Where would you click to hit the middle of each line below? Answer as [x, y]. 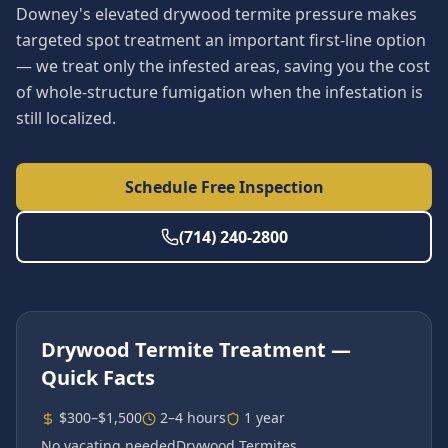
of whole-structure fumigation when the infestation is [219, 92]
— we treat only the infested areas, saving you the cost [223, 66]
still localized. [66, 118]
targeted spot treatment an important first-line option [221, 40]
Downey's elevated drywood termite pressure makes [216, 14]
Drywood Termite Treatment [183, 349]
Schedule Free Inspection [224, 187]
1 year [264, 417]
